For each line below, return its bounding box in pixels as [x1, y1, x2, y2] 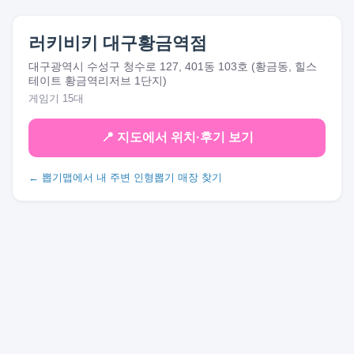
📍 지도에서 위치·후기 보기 [100, 130, 254, 144]
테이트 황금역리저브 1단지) [28, 74, 167, 87]
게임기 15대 [28, 92, 84, 104]
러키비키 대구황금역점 [28, 33, 207, 53]
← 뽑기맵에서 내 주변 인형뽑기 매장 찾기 [28, 171, 222, 183]
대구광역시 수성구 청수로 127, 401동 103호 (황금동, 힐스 [28, 60, 317, 73]
